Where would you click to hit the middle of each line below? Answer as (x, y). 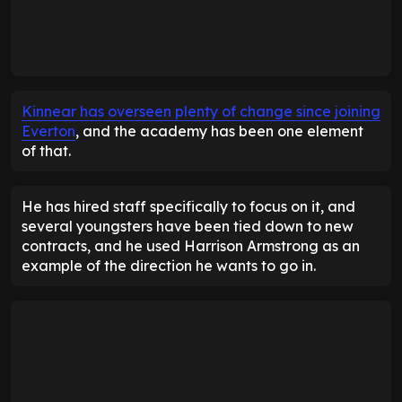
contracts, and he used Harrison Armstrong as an (191, 245)
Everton (48, 131)
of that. (46, 150)
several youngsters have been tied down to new (188, 226)
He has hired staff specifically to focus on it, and (188, 206)
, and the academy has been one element (219, 131)
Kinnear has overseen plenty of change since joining (201, 111)
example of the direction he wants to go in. (169, 265)
